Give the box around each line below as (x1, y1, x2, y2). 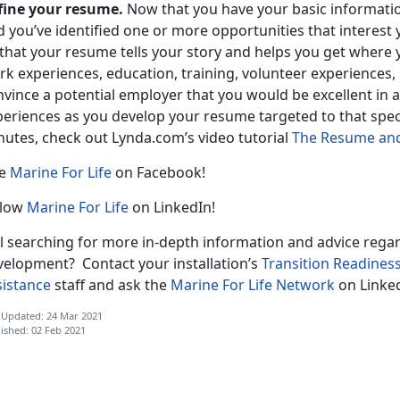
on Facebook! (112, 162, 205, 182)
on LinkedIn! (129, 196, 215, 217)
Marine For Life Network (171, 274, 335, 295)
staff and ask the (51, 274, 171, 295)
